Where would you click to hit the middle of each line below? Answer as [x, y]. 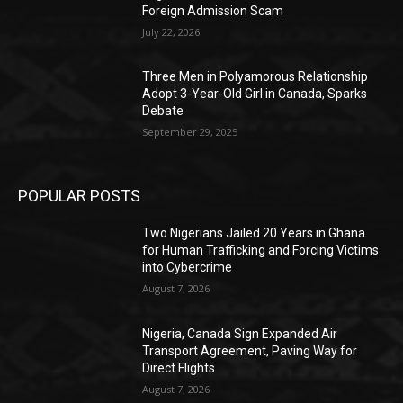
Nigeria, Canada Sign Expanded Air [240, 333]
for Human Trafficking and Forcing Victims [261, 250]
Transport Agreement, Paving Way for [250, 350]
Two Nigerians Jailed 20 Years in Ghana [254, 233]
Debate [163, 111]
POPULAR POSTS [79, 195]
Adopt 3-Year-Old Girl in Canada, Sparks [255, 94]
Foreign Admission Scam [213, 10]
